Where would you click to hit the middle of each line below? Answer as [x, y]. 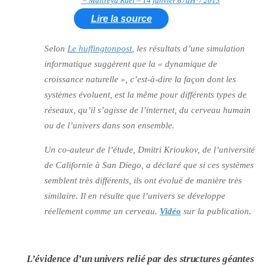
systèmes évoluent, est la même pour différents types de [146, 95]
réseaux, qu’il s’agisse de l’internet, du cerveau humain [148, 110]
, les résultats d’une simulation [188, 49]
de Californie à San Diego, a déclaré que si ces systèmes [149, 165]
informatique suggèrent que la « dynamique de [131, 64]
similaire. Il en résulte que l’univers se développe [135, 196]
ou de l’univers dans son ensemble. [109, 126]
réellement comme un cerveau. [102, 211]
